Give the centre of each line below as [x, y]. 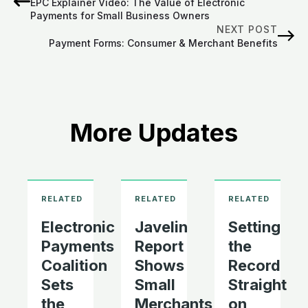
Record [254, 266]
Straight [257, 285]
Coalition [74, 266]
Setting [254, 227]
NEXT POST [247, 29]
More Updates [154, 132]
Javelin [161, 227]
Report [159, 246]
